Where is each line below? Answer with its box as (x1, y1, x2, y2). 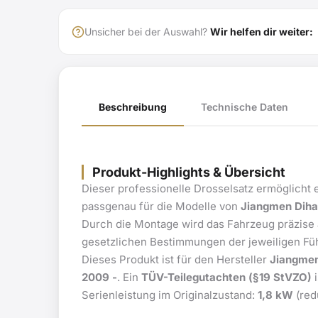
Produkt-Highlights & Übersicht (92, 164, 285, 180)
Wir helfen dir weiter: (210, 25, 313, 38)
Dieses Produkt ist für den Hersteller (82, 252, 270, 266)
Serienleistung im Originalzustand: (82, 287, 258, 302)
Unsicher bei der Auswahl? (84, 25, 210, 38)
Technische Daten (201, 101, 288, 114)
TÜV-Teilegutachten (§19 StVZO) (141, 270, 312, 284)
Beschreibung (99, 101, 167, 114)
